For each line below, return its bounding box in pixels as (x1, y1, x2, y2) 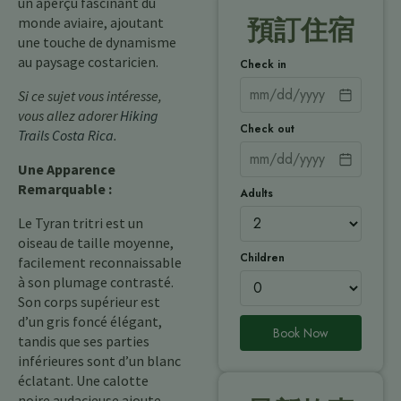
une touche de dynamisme (18, 33, 176, 51)
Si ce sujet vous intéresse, (18, 87, 162, 105)
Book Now (273, 323, 328, 342)
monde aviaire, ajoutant (18, 13, 164, 31)
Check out (240, 120, 294, 137)
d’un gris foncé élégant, (18, 312, 162, 330)
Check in (240, 55, 286, 73)
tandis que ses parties (18, 332, 149, 350)
